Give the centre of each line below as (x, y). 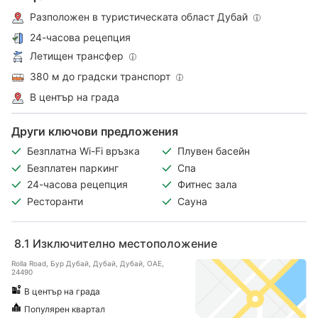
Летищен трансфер (77, 55)
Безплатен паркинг (74, 168)
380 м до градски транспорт (100, 76)
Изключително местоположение (125, 243)
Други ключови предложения (95, 131)
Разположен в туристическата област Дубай (139, 16)
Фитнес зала (207, 185)
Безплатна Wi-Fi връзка (83, 151)
